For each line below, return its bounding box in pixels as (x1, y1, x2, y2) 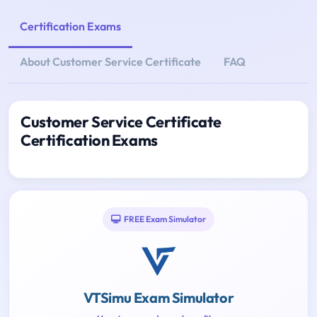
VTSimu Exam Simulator (83, 289, 234, 307)
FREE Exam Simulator (124, 214, 206, 225)
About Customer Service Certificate (20, 54, 201, 69)
